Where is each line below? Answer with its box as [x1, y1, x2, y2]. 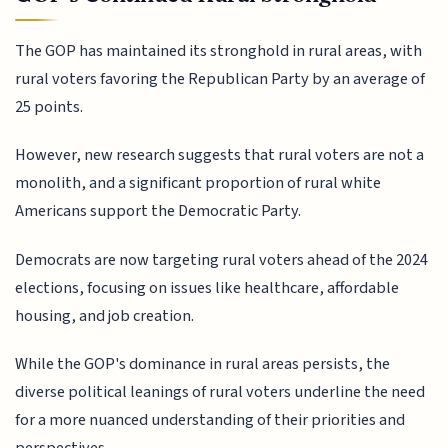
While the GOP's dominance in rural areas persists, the [15, 352, 391, 377]
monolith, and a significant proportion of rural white [15, 171, 382, 196]
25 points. [15, 94, 84, 119]
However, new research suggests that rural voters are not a [15, 143, 425, 168]
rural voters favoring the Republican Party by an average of [15, 66, 426, 91]
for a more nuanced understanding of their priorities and [15, 408, 406, 433]
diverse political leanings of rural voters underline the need [15, 380, 426, 405]
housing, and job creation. [15, 303, 195, 328]
